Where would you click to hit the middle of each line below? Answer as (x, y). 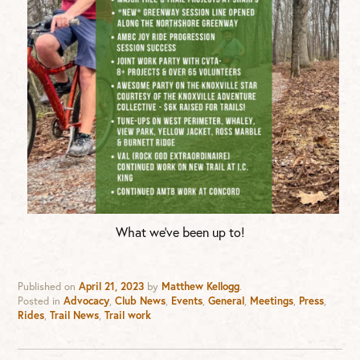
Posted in (41, 301)
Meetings (272, 301)
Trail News (75, 316)
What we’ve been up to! (180, 232)
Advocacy (87, 301)
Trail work (128, 316)
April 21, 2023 (112, 287)
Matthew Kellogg (201, 287)
